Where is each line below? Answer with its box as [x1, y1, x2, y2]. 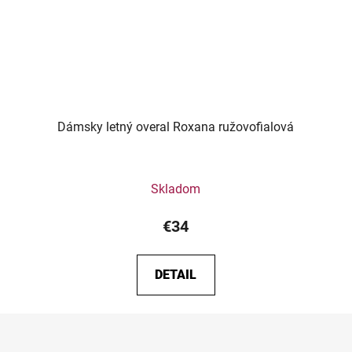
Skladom [151, 181, 201, 197]
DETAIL [155, 267, 197, 283]
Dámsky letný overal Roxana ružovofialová [57, 119, 295, 135]
